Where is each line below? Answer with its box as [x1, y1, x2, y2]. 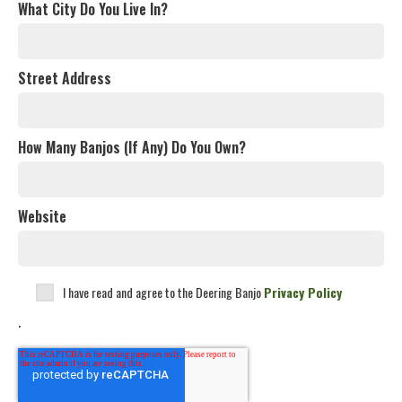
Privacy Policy [264, 283, 342, 302]
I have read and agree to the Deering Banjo [63, 283, 264, 302]
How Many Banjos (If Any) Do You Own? [18, 136, 246, 159]
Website [18, 205, 66, 228]
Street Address [18, 67, 111, 90]
